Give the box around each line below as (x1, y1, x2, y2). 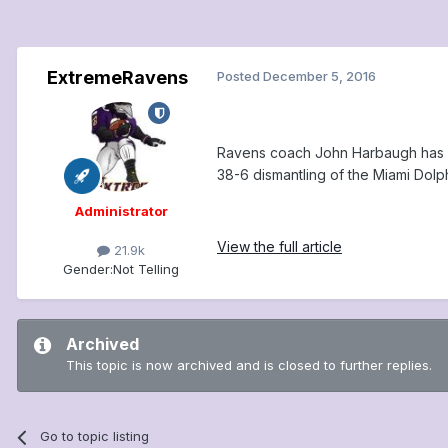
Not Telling (113, 261, 179, 278)
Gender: (63, 261, 113, 278)
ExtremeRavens (46, 67, 188, 89)
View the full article (217, 238, 342, 256)
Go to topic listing (40, 428, 150, 445)
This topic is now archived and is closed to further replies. (66, 357, 432, 374)
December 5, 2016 (263, 68, 376, 85)
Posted (217, 68, 263, 85)
